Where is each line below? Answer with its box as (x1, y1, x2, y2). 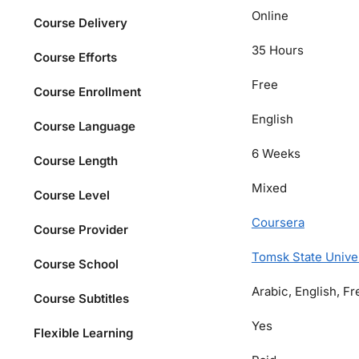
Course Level (33, 187, 110, 203)
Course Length (33, 152, 118, 168)
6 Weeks (251, 145, 301, 161)
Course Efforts (33, 49, 117, 65)
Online (251, 7, 288, 23)
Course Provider (33, 221, 128, 237)
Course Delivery (33, 14, 127, 30)
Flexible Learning (33, 325, 133, 341)
